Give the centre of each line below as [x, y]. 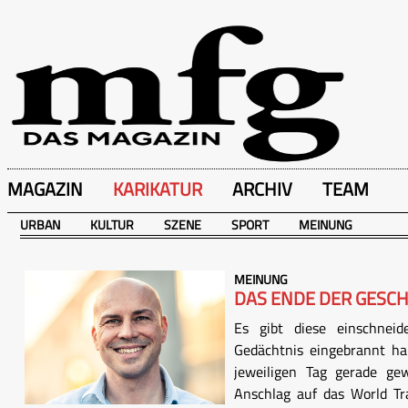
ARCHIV [262, 189]
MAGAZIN [45, 189]
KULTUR [112, 224]
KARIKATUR [158, 189]
